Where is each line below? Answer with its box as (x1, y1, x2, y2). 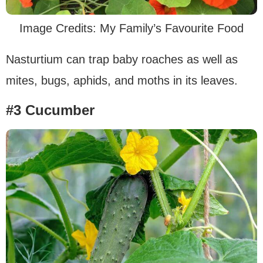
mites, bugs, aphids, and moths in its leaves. (6, 74, 238, 87)
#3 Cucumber (6, 102, 95, 118)
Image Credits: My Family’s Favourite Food (19, 22, 244, 35)
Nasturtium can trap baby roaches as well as (6, 53, 238, 66)
